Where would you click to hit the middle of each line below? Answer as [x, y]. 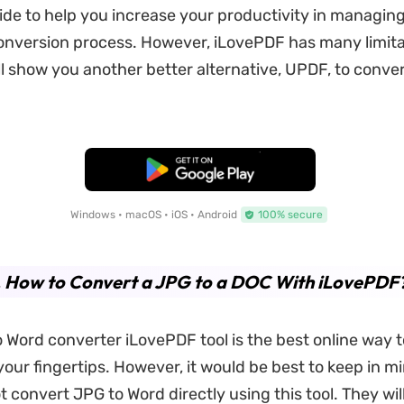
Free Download [200, 170]
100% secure [290, 215]
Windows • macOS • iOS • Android [153, 215]
